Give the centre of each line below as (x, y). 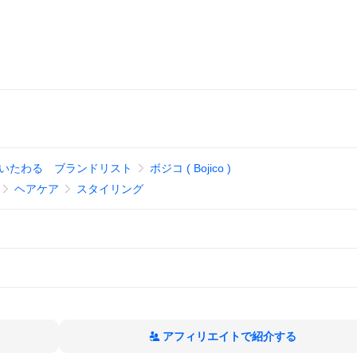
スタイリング (110, 189)
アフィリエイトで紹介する (229, 336)
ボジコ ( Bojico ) (190, 168)
